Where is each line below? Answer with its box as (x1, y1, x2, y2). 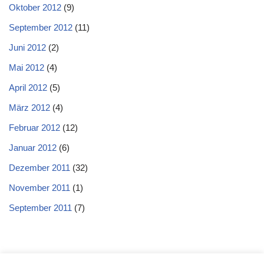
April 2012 (9, 82, 47, 93)
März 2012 (9, 103, 50, 113)
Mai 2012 (9, 62, 44, 72)
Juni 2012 (9, 42, 46, 52)
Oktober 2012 (9, 2, 61, 12)
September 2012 (9, 22, 72, 32)
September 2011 (9, 203, 72, 213)
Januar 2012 (9, 143, 57, 153)
